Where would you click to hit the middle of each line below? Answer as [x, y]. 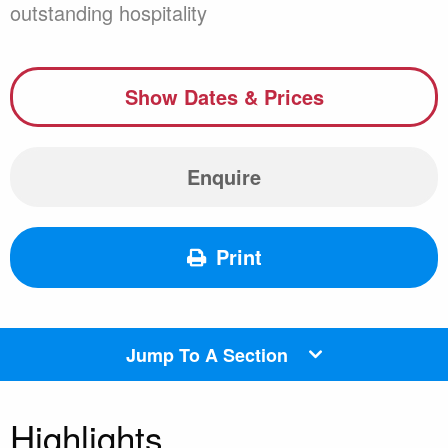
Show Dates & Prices [224, 96]
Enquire [224, 176]
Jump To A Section [207, 355]
